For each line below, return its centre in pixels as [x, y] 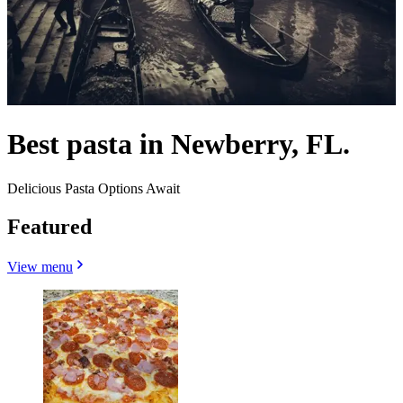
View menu [40, 266]
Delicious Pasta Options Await [94, 188]
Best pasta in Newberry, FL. [179, 144]
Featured [49, 226]
